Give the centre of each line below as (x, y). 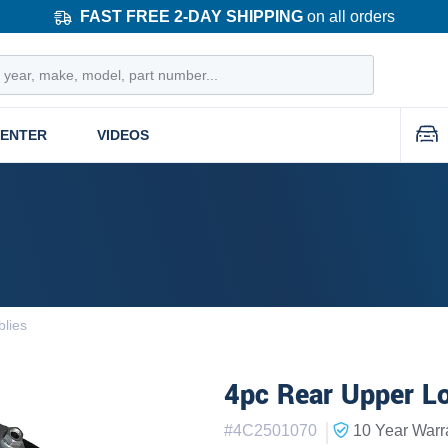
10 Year (380, 430)
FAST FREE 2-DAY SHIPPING (191, 16)
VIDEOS (123, 134)
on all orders (348, 16)
